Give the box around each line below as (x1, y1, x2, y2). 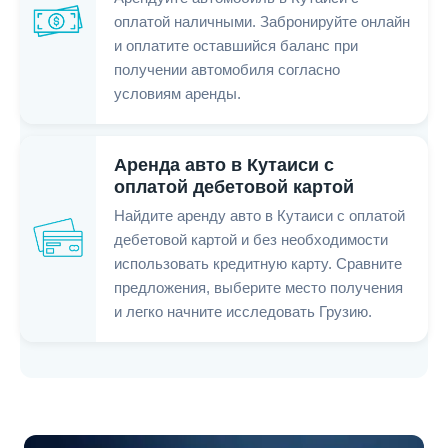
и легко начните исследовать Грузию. (114, 304, 372, 321)
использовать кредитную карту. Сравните (114, 256, 402, 273)
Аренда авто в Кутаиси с (114, 155, 334, 176)
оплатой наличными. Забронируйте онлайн (114, 14, 410, 31)
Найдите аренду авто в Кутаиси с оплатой (114, 208, 405, 225)
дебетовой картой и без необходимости (114, 232, 388, 249)
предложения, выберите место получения (114, 280, 403, 297)
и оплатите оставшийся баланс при (114, 38, 358, 55)
